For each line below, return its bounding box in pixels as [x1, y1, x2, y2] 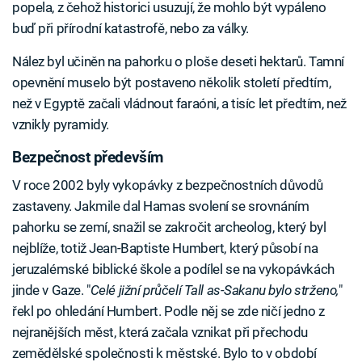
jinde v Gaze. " [12, 281, 90, 298]
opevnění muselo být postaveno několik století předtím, [12, 74, 331, 91]
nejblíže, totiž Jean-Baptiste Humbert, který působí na [12, 239, 318, 256]
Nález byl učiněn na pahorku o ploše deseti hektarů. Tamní [12, 53, 344, 70]
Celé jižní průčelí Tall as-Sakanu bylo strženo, [90, 281, 339, 298]
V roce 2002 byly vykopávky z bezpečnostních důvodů [12, 176, 323, 193]
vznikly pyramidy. [12, 116, 109, 133]
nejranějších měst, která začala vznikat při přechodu [12, 323, 309, 340]
